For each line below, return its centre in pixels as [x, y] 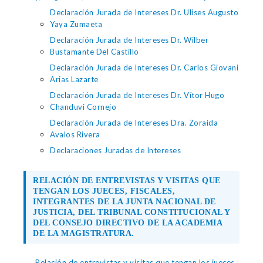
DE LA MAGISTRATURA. [84, 233]
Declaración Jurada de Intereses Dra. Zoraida [134, 123]
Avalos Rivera [75, 134]
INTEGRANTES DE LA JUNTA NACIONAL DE [124, 202]
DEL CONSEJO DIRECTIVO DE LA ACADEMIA [127, 223]
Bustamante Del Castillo [95, 52]
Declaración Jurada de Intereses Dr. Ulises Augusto [144, 12]
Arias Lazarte [74, 79]
